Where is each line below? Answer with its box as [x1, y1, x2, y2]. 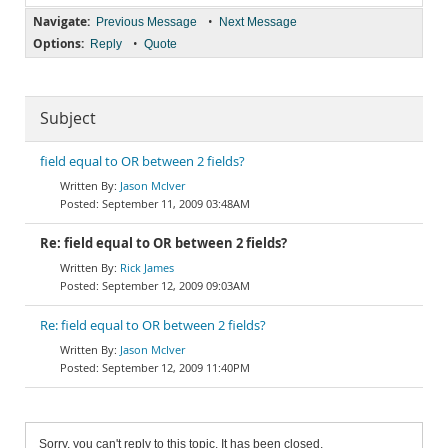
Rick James [120, 260, 174, 275]
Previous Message [96, 15, 197, 29]
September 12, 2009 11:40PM [102, 360, 250, 375]
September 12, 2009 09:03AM [102, 278, 250, 293]
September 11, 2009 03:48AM [102, 196, 250, 211]
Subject [40, 108, 96, 129]
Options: [33, 35, 84, 52]
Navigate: [33, 13, 90, 30]
